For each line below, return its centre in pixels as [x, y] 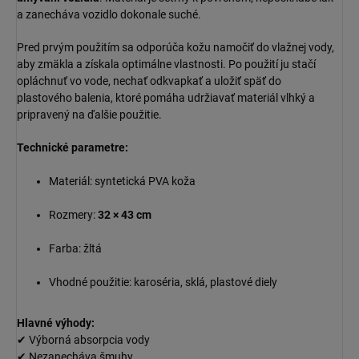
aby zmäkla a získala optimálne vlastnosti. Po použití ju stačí [166, 65]
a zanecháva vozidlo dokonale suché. [109, 15]
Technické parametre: [73, 148]
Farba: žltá [75, 249]
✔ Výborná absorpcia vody [83, 340]
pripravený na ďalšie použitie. [89, 115]
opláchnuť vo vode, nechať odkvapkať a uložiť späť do [149, 81]
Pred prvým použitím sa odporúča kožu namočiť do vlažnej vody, [175, 48]
